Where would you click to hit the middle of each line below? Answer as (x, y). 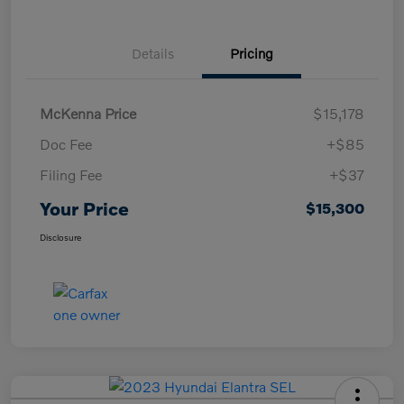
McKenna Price (88, 113)
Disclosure (60, 237)
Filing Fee (71, 174)
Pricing (252, 53)
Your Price (84, 208)
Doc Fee (66, 143)
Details (152, 53)
